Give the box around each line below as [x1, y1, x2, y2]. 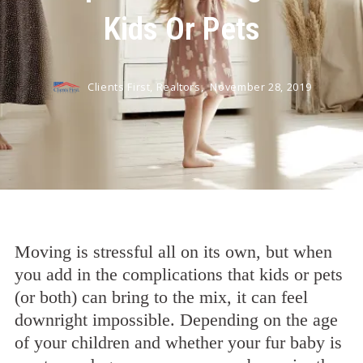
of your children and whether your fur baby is [15, 332, 342, 352]
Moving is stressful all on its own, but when [15, 241, 332, 262]
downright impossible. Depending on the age [15, 310, 338, 330]
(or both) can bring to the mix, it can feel [15, 287, 308, 307]
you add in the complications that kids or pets [15, 264, 343, 284]
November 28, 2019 [210, 79, 312, 94]
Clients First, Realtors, [88, 79, 207, 94]
